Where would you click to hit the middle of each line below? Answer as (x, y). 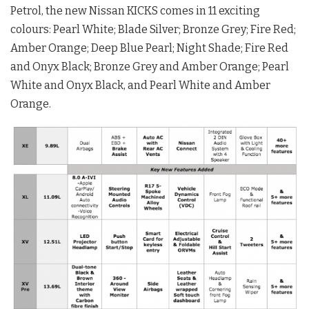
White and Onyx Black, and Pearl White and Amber (140, 86)
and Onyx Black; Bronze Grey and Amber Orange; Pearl (150, 67)
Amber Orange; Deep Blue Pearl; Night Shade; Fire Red (149, 48)
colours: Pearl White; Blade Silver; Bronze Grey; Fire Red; (153, 30)
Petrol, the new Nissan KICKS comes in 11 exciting (135, 11)
